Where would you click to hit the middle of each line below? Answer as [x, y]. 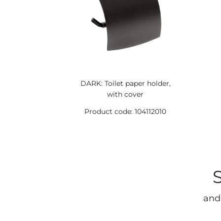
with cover [126, 94]
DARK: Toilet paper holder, [125, 83]
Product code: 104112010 [126, 111]
